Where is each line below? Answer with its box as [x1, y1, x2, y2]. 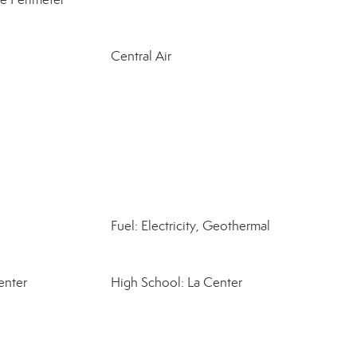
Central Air [110, 48, 171, 65]
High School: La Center [110, 274, 242, 291]
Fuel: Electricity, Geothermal [110, 218, 270, 234]
